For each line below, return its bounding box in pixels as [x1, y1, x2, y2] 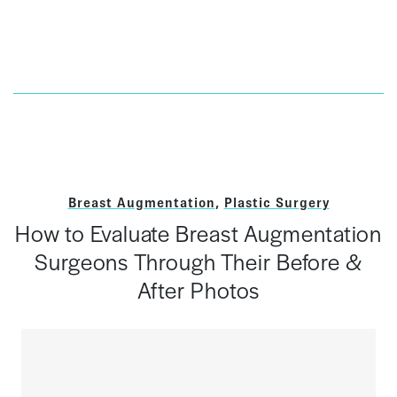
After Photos [136, 274, 261, 306]
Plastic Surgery [223, 194, 330, 210]
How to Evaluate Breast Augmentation [14, 217, 383, 249]
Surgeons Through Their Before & [35, 245, 362, 277]
